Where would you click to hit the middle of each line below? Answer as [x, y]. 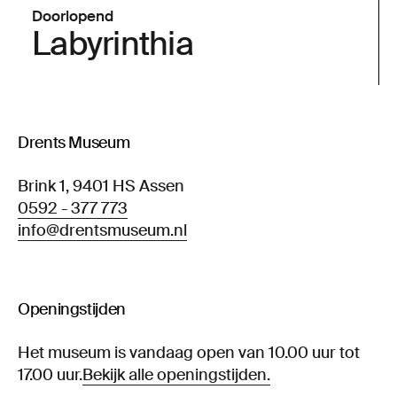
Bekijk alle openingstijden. [176, 374]
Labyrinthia [113, 44]
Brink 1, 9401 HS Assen [101, 186]
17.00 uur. [50, 374]
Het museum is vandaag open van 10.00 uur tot [189, 352]
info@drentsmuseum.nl [102, 230]
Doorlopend [73, 17]
